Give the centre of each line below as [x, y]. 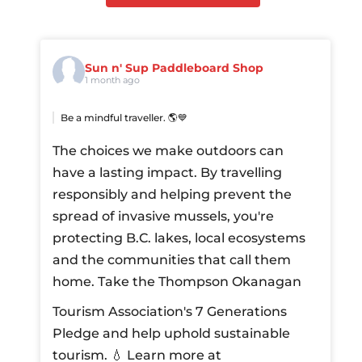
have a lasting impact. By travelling [168, 173]
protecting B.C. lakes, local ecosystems [179, 238]
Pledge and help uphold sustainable [172, 333]
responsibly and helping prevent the [173, 194]
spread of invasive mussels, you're [164, 216]
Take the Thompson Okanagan [200, 282]
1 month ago [113, 80]
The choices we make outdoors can [168, 151]
